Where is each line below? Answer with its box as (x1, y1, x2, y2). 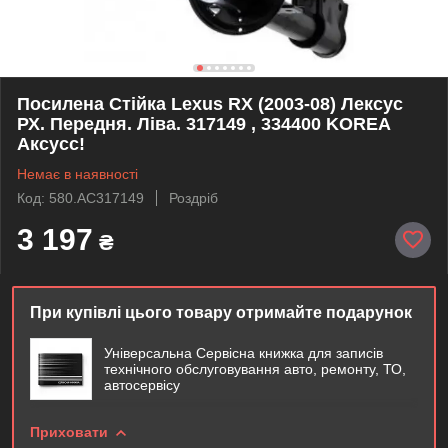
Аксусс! (17, 133, 85, 154)
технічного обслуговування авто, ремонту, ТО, (104, 360, 406, 377)
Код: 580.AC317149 (17, 189, 144, 206)
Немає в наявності (17, 165, 138, 182)
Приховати (30, 423, 108, 440)
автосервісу (104, 376, 180, 393)
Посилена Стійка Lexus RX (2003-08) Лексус (17, 93, 403, 114)
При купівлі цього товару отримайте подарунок (30, 303, 412, 321)
